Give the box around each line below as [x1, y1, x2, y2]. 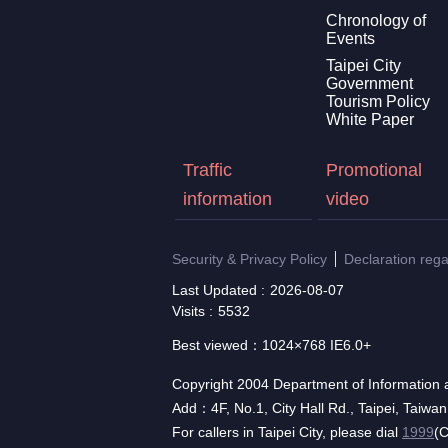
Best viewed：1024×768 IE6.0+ [172, 337, 371, 354]
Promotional [325, 159, 422, 180]
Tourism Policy [325, 92, 430, 110]
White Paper [325, 110, 414, 128]
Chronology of [325, 11, 426, 29]
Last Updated [172, 281, 257, 298]
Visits [172, 302, 205, 319]
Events [325, 29, 375, 47]
